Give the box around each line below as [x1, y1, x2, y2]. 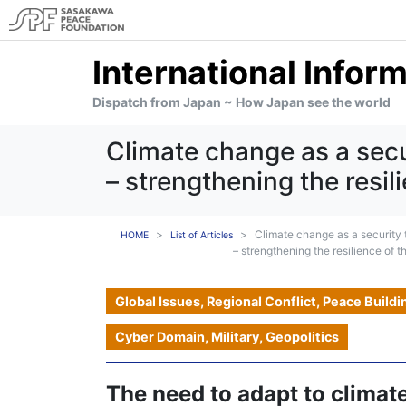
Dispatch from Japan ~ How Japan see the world [92, 94, 391, 110]
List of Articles [170, 229, 233, 241]
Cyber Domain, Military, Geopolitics [115, 329, 339, 344]
